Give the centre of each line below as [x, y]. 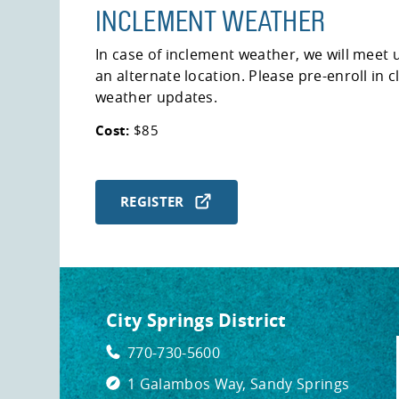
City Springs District [196, 320]
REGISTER [152, 202]
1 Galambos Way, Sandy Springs [239, 383]
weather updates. [157, 97]
